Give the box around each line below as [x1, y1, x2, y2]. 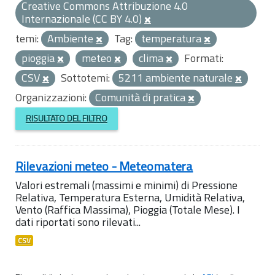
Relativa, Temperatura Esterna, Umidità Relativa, [15, 188, 245, 206]
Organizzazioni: [15, 89, 87, 106]
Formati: [184, 50, 223, 66]
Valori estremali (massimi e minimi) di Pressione [15, 176, 238, 193]
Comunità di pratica [95, 89, 188, 106]
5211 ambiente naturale [118, 69, 235, 86]
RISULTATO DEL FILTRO [25, 112, 107, 125]
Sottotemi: [61, 69, 110, 86]
